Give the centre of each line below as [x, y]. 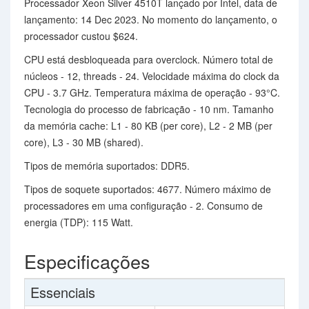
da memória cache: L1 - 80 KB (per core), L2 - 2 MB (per [148, 126]
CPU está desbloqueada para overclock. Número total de [149, 59]
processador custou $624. [81, 36]
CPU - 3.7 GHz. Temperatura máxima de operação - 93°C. [152, 92]
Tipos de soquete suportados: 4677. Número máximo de [148, 189]
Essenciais [63, 292]
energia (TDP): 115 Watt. [79, 222]
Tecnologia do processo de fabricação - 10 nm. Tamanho [149, 109]
